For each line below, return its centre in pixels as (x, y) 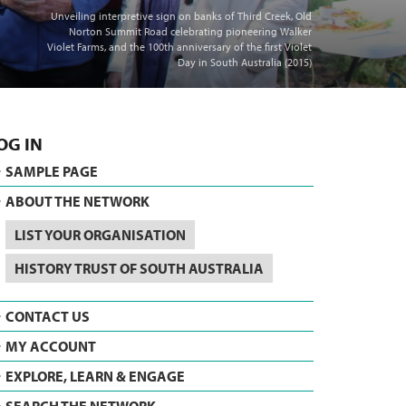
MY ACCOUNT (51, 346)
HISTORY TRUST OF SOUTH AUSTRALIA (139, 268)
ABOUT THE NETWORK (77, 201)
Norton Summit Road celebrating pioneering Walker (190, 31)
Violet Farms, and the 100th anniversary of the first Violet (179, 47)
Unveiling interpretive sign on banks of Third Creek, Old (181, 16)
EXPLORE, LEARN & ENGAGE (95, 376)
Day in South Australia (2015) (245, 62)
